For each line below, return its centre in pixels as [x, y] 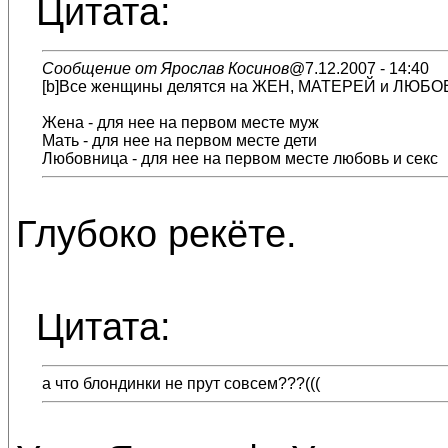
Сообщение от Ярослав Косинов [165, 68]
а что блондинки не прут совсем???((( [181, 383]
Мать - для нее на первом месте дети [179, 140]
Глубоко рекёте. [156, 233]
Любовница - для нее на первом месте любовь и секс [240, 158]
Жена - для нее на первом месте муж [180, 122]
